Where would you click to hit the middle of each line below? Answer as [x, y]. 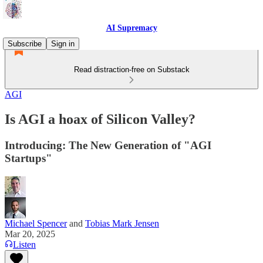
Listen [24, 244]
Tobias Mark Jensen [122, 223]
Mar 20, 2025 [30, 234]
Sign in [63, 44]
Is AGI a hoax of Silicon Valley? [100, 119]
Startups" [28, 158]
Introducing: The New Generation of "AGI [108, 145]
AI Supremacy [131, 28]
